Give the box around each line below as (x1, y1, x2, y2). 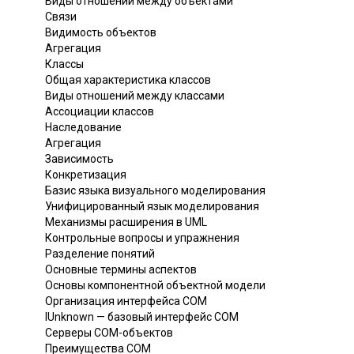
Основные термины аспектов (45, 262, 197, 276)
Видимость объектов (45, 25, 156, 39)
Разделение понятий (45, 247, 155, 260)
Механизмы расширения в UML (45, 215, 207, 228)
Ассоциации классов (45, 104, 154, 118)
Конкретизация (45, 168, 126, 181)
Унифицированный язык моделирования (45, 199, 259, 213)
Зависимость (45, 152, 114, 165)
